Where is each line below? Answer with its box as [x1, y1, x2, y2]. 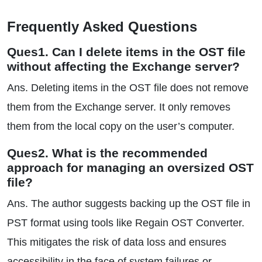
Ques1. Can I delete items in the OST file [7, 45, 246, 58]
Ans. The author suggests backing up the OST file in [7, 198, 250, 209]
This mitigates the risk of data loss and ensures [7, 236, 226, 248]
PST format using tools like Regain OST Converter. [7, 217, 244, 229]
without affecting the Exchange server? [7, 60, 240, 73]
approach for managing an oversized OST [7, 161, 254, 174]
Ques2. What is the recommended [7, 146, 208, 160]
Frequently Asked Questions [7, 19, 197, 35]
